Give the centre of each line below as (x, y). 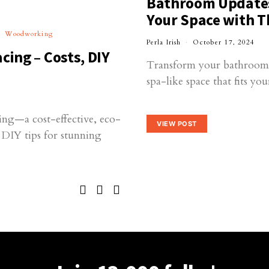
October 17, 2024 (224, 43)
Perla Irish (164, 43)
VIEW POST (177, 123)
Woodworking (29, 34)
